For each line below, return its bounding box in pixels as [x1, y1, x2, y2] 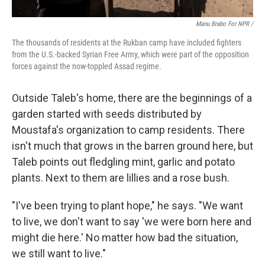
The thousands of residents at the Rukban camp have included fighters [12, 38, 241, 47]
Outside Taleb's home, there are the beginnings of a [12, 92, 252, 104]
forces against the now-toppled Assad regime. [12, 62, 161, 71]
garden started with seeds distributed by [12, 108, 202, 120]
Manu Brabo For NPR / [196, 20, 253, 28]
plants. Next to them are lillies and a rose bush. [12, 172, 230, 184]
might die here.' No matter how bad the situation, [12, 231, 238, 244]
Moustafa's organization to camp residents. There [12, 124, 245, 136]
